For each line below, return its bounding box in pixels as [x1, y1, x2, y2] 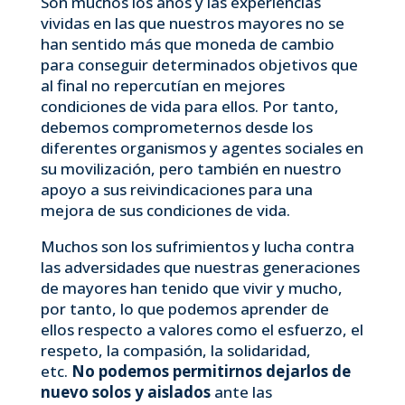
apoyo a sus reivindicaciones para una [40, 179, 313, 200]
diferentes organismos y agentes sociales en [40, 137, 363, 158]
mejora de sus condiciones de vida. [40, 200, 290, 221]
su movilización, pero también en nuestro [40, 158, 342, 179]
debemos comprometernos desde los [40, 117, 313, 137]
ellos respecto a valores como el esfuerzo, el [40, 319, 363, 340]
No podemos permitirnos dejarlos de [71, 361, 351, 381]
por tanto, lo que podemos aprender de [40, 298, 329, 319]
